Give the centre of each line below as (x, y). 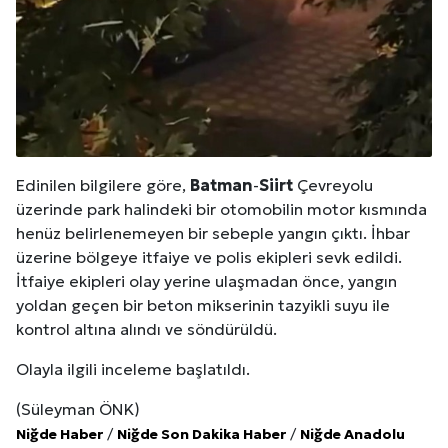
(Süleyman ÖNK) (78, 408)
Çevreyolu (333, 184)
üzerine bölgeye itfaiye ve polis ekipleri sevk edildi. (209, 256)
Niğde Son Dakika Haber (201, 433)
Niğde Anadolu (352, 433)
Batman (221, 184)
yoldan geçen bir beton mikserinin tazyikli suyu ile (203, 304)
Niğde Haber (59, 433)
